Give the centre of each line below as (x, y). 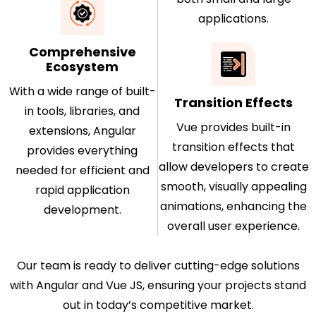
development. (82, 209)
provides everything (83, 150)
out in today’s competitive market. (158, 305)
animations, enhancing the (234, 206)
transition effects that (234, 147)
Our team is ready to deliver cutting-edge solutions (158, 265)
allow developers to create (233, 166)
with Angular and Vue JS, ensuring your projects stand (158, 285)
